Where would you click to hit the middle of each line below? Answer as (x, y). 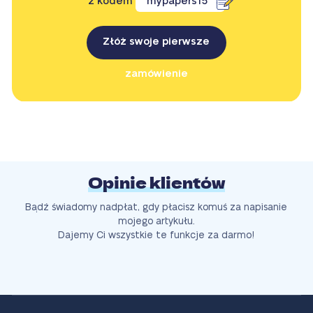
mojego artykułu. (156, 222)
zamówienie (156, 74)
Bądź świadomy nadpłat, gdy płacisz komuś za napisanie (156, 208)
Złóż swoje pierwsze (156, 42)
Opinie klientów (156, 183)
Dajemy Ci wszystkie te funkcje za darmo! (156, 236)
